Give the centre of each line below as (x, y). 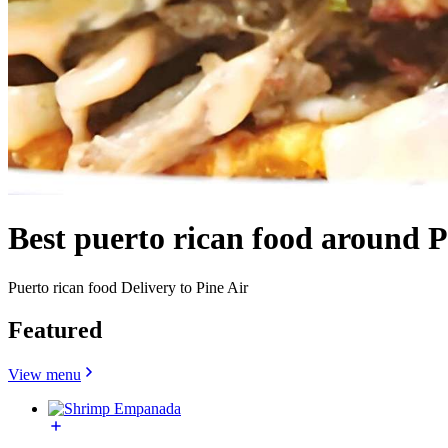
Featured (55, 329)
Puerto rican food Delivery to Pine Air (128, 287)
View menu (44, 374)
